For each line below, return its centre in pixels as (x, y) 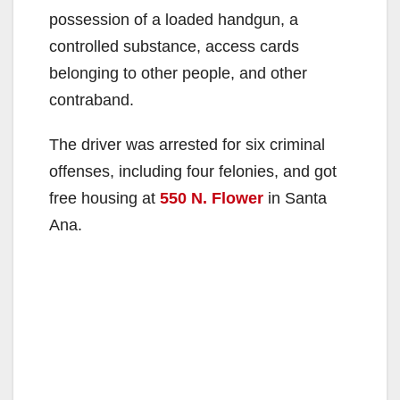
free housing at (104, 199)
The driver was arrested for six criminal (187, 145)
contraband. (92, 100)
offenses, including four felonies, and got (193, 172)
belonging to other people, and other (178, 74)
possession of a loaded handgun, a (174, 20)
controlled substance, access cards (174, 47)
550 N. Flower (212, 199)
